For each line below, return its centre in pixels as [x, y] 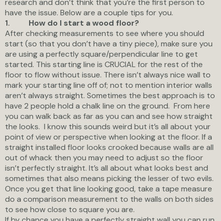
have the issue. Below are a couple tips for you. [89, 12]
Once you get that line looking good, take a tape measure [109, 188]
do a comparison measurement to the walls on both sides [109, 199]
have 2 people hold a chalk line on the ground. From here [108, 106]
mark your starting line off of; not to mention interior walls [109, 85]
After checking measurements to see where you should [105, 33]
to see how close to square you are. [70, 209]
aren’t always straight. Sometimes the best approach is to [110, 95]
